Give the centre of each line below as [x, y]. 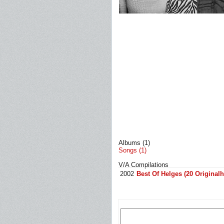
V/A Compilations [143, 165]
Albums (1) [134, 143]
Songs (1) [132, 150]
